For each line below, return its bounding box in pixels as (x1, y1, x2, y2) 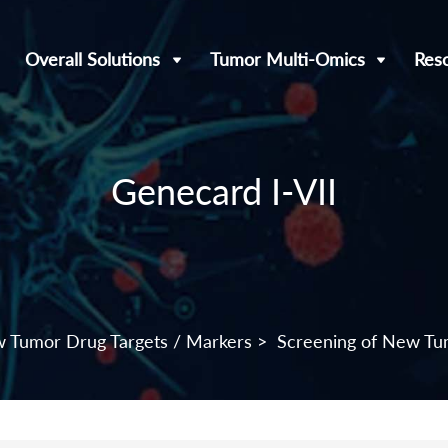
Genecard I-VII (110, 169, 337, 214)
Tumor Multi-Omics (209, 48, 365, 70)
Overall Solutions (25, 48, 161, 70)
